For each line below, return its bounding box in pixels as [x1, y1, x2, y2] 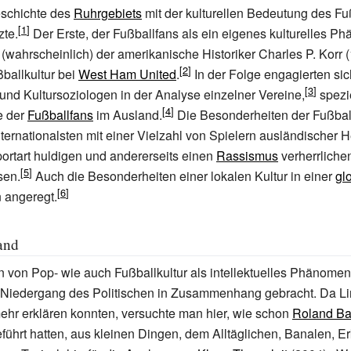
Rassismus [216, 147, 278, 165]
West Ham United [78, 65, 176, 83]
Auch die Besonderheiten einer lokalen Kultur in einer [32, 167, 335, 185]
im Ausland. [93, 106, 162, 124]
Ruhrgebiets [74, 4, 142, 22]
